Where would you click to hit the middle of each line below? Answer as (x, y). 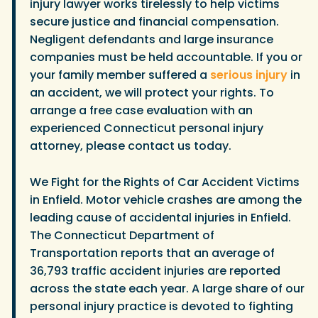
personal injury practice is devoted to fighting (161, 306)
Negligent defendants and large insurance (152, 40)
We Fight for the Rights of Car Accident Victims (165, 182)
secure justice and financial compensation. (154, 22)
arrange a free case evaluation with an (141, 111)
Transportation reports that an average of (152, 253)
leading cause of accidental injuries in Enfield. (160, 217)
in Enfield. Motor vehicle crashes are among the (166, 199)
